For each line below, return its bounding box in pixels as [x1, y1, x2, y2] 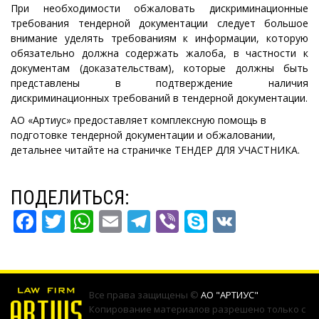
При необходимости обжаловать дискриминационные [11, 1, 308, 15]
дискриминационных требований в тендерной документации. [11, 91, 308, 105]
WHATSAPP [93, 208, 197, 236]
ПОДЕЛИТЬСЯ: [11, 187, 129, 209]
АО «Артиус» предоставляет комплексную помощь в [11, 113, 266, 127]
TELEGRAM [150, 208, 249, 236]
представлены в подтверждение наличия [11, 76, 308, 90]
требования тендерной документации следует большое [11, 16, 308, 30]
